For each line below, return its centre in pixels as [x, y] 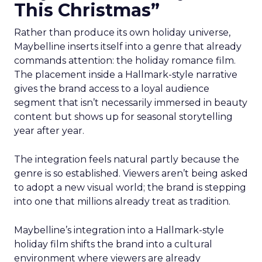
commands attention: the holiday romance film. [125, 61]
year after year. [49, 131]
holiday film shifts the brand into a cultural [113, 244]
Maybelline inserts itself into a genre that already [128, 46]
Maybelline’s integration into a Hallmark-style [119, 230]
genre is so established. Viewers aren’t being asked [131, 173]
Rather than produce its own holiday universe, [122, 32]
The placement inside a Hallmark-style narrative [126, 75]
